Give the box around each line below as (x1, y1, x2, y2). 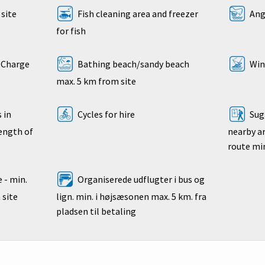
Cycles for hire (75, 108, 135, 121)
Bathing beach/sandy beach (75, 58, 189, 70)
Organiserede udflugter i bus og (75, 173, 205, 186)
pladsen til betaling (56, 205, 136, 218)
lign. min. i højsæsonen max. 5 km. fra (56, 190, 206, 203)
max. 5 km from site (56, 75, 136, 88)
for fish (56, 25, 86, 37)
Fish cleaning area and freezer (75, 8, 198, 20)
